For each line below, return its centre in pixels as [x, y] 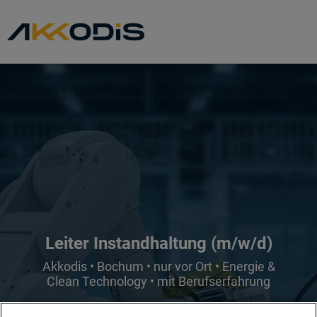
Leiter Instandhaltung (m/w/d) [158, 243]
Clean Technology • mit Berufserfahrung [158, 281]
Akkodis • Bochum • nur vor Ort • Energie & [158, 266]
